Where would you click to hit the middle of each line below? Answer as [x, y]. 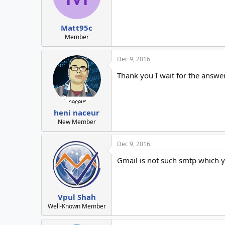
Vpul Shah [77, 197]
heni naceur [77, 112]
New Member [77, 122]
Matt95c [77, 28]
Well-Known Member [77, 206]
